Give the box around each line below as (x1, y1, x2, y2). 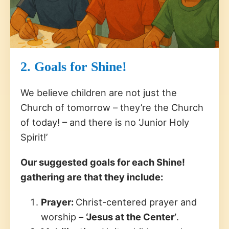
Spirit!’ (20, 131, 48, 143)
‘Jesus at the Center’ (86, 211, 176, 222)
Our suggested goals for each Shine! (20, 156, 185, 168)
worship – (41, 211, 86, 222)
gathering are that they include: (20, 171, 163, 182)
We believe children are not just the (20, 86, 177, 98)
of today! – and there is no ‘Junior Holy (20, 116, 189, 128)
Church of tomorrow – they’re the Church (20, 101, 203, 113)
